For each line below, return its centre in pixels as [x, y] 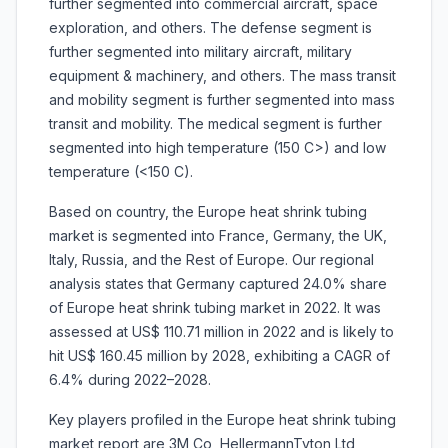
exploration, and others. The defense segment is [210, 28]
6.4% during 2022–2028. [134, 380]
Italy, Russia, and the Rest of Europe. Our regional [211, 260]
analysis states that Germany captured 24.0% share [218, 284]
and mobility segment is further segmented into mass [222, 100]
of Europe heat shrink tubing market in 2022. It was [215, 308]
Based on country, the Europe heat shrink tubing [208, 212]
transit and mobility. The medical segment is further [215, 124]
